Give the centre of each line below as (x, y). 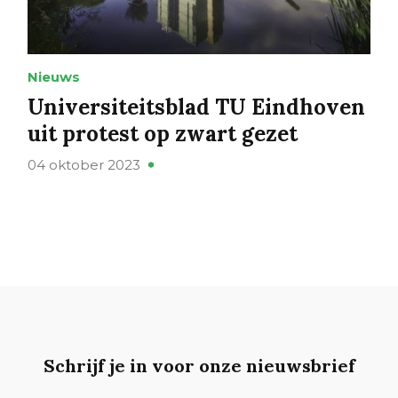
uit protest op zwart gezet (162, 133)
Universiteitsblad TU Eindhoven (196, 107)
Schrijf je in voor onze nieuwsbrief (199, 365)
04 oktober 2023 (84, 164)
